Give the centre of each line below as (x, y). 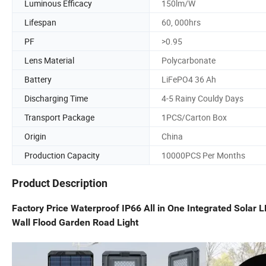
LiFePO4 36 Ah (189, 79)
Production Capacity (62, 155)
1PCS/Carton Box (194, 117)
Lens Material (49, 60)
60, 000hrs (181, 22)
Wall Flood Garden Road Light (75, 223)
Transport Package (59, 117)
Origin (35, 136)
